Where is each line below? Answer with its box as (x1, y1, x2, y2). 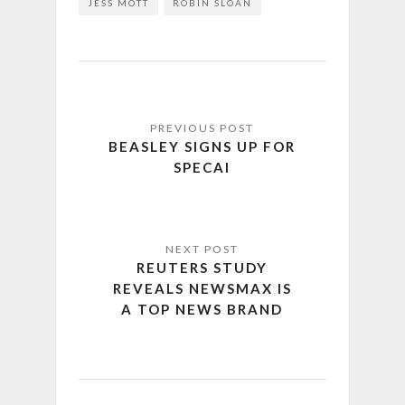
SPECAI (174, 159, 231, 176)
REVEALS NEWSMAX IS (112, 280, 292, 297)
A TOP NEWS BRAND (121, 301, 284, 318)
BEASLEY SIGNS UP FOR (108, 138, 297, 155)
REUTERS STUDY (137, 259, 268, 277)
